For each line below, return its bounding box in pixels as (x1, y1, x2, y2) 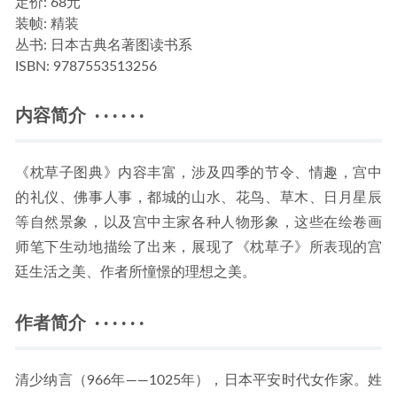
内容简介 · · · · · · (15, 107, 144, 126)
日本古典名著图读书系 (47, 38, 192, 53)
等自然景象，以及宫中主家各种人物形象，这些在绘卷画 (15, 215, 382, 230)
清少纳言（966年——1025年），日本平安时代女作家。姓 (15, 373, 382, 388)
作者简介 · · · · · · (15, 315, 144, 333)
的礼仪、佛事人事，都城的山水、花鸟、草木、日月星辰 (15, 191, 382, 206)
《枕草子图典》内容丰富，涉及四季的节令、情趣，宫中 (15, 166, 382, 181)
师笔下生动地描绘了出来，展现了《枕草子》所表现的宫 (15, 240, 382, 255)
